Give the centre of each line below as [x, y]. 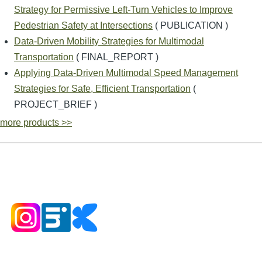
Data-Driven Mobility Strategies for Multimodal [109, 41]
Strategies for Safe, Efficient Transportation [102, 88]
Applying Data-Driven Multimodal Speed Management [126, 73]
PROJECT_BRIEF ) [56, 104]
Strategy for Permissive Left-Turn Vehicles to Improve [123, 9]
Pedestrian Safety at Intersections [83, 25]
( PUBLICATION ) [190, 25]
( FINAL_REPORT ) [116, 57]
